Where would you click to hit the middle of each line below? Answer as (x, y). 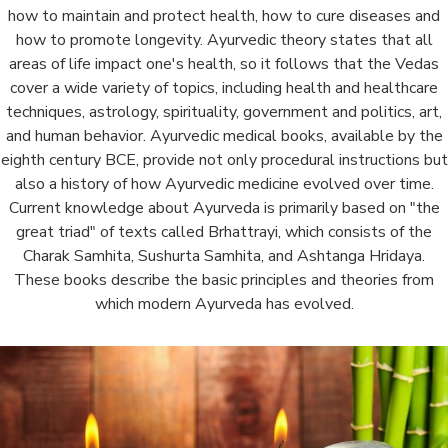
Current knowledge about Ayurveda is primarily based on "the (224, 207)
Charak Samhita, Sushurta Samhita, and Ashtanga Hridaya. (224, 255)
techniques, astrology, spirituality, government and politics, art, (224, 111)
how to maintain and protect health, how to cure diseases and (224, 15)
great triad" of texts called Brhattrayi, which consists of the (224, 231)
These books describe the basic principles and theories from (224, 279)
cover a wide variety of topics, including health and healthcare (224, 87)
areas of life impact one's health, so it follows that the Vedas (224, 63)
